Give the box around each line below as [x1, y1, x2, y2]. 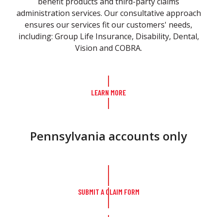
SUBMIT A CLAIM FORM [77, 187, 139, 196]
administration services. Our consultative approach [16, 8, 201, 18]
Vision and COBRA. [75, 43, 142, 53]
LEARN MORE [91, 88, 126, 97]
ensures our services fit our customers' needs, [25, 19, 192, 30]
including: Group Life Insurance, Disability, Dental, [18, 31, 199, 42]
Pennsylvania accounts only [30, 128, 187, 144]
